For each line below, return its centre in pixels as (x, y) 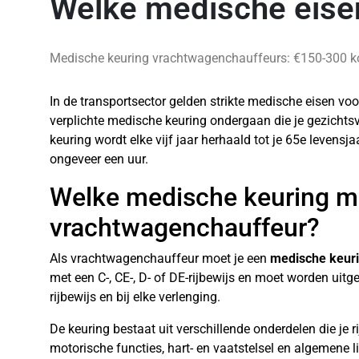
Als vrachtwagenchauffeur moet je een (160, 258)
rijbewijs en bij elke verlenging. (135, 297)
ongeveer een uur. (99, 159)
